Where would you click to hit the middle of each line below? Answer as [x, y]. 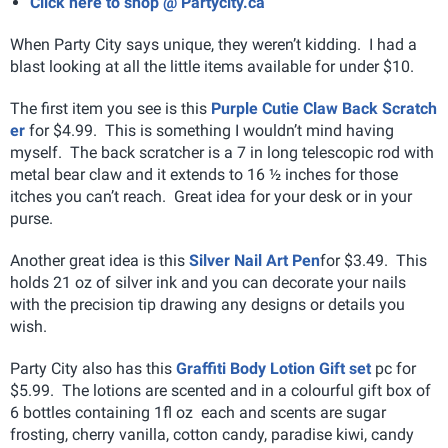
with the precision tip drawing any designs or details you [207, 304]
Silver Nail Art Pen [254, 260]
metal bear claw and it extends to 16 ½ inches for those [204, 174]
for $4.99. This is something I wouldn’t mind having [209, 130]
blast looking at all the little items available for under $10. [212, 66]
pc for [393, 368]
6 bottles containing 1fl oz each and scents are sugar [198, 412]
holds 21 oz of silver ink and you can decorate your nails [208, 282]
